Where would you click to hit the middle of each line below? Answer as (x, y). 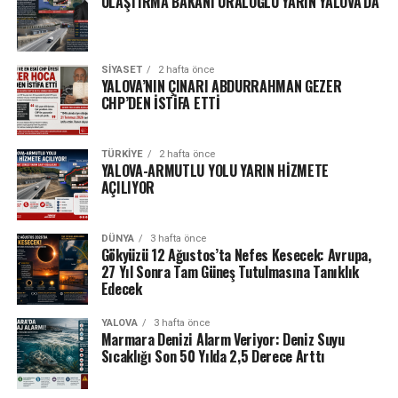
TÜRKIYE (122, 154)
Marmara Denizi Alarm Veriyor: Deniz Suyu (223, 339)
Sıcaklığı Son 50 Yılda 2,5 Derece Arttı (213, 356)
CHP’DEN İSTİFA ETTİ (160, 103)
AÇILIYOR (128, 187)
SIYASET (121, 69)
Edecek (121, 288)
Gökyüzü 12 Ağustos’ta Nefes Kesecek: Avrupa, (236, 255)
